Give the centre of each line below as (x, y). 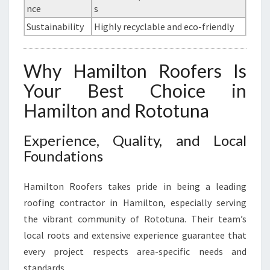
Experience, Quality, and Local (135, 140)
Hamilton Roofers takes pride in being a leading (135, 186)
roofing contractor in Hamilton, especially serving (135, 202)
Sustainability (55, 27)
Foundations (63, 156)
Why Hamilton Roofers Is (135, 71)
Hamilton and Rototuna (116, 110)
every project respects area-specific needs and (135, 251)
